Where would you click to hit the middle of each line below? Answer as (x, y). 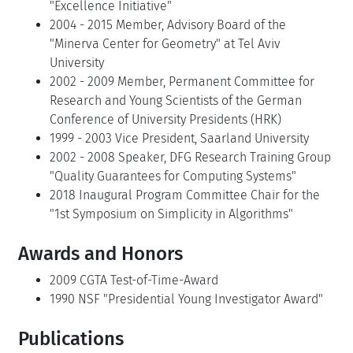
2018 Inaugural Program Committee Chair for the (185, 195)
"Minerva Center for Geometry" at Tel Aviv (165, 44)
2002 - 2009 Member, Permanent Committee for (182, 82)
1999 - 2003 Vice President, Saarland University (179, 138)
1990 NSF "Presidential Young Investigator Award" (186, 299)
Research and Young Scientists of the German (176, 100)
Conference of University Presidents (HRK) (165, 119)
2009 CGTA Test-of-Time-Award (134, 280)
